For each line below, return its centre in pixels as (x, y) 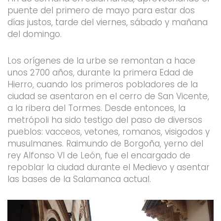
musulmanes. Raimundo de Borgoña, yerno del (105, 143)
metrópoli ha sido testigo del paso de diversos (105, 120)
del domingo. (34, 34)
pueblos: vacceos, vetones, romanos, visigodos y (108, 131)
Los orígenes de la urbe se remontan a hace (101, 60)
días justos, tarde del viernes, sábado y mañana (107, 22)
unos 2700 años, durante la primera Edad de (100, 72)
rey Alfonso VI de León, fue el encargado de (99, 155)
